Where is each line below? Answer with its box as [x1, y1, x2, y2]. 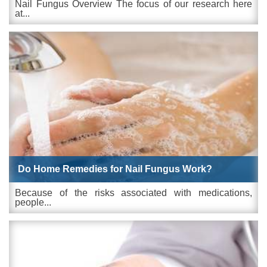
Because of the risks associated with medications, [15, 187, 252, 198]
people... [15, 197, 51, 207]
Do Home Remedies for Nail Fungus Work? [18, 163, 212, 174]
